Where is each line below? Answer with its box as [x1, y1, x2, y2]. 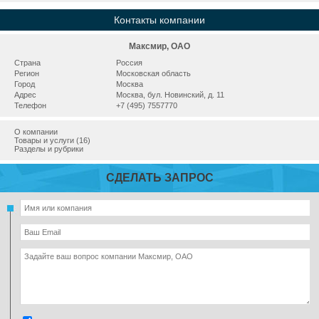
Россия [115, 58, 142, 67]
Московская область [115, 69, 191, 78]
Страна [14, 58, 41, 67]
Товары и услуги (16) [14, 136, 90, 145]
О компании [14, 127, 58, 136]
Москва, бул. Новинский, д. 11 [115, 90, 224, 99]
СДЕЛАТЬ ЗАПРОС [105, 172, 214, 184]
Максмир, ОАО [129, 41, 190, 51]
